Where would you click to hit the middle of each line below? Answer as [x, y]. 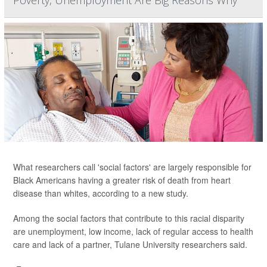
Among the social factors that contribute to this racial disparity [129, 218]
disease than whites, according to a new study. [101, 193]
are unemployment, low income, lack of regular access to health [133, 232]
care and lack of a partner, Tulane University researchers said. [130, 245]
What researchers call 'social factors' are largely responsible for [132, 167]
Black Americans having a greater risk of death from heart [122, 180]
